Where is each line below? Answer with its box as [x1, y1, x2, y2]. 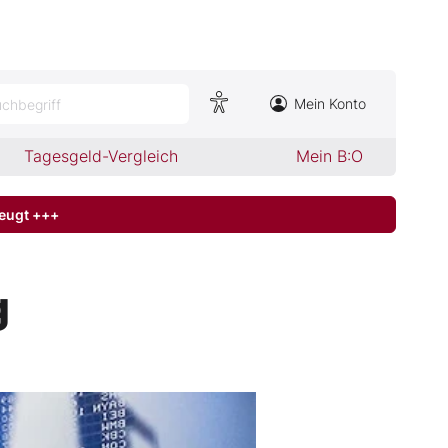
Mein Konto [294, 95, 366, 112]
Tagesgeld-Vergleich [24, 146, 179, 166]
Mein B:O [295, 146, 363, 166]
